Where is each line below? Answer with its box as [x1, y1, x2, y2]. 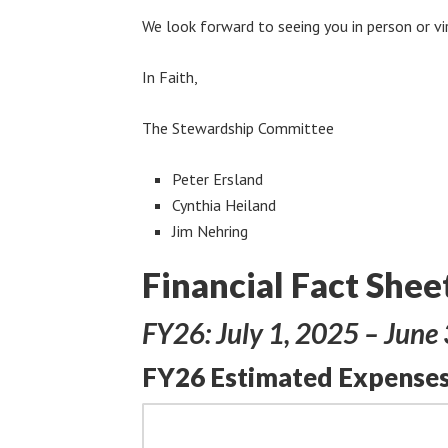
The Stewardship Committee [142, 118, 334, 138]
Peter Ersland [172, 169, 263, 189]
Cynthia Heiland [172, 195, 276, 215]
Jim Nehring [172, 221, 248, 241]
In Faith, [142, 67, 198, 87]
